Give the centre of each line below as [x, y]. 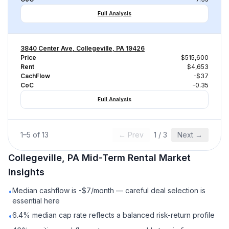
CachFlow [35, 76]
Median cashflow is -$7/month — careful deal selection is [109, 190]
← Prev [131, 135]
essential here [36, 201]
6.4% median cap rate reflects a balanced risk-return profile [113, 215]
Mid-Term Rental [119, 158]
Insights [26, 172]
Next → [190, 135]
